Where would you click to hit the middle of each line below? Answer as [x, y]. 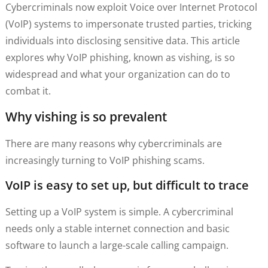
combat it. [28, 91]
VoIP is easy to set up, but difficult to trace [127, 185]
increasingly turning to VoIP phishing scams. [105, 160]
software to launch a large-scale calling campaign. [117, 246]
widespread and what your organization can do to [118, 74]
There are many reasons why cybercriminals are [113, 143]
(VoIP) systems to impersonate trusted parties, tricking [128, 24]
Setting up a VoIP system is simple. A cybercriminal [119, 212]
